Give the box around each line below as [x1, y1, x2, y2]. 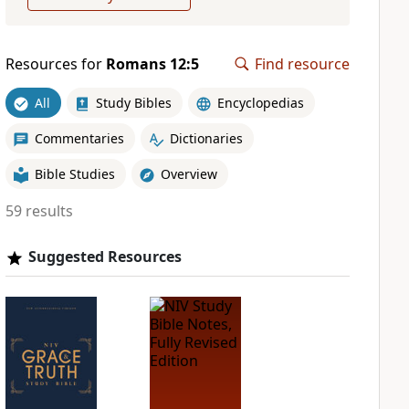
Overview [160, 164, 217, 183]
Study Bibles [95, 93, 172, 111]
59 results [5, 201, 73, 221]
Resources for [5, 54, 106, 74]
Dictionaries [169, 129, 243, 147]
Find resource [255, 54, 350, 74]
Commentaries [34, 129, 124, 147]
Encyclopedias [216, 93, 304, 111]
